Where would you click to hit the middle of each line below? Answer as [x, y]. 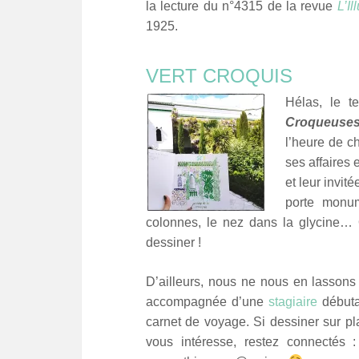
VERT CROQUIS [219, 75]
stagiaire [293, 301]
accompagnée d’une [208, 301]
